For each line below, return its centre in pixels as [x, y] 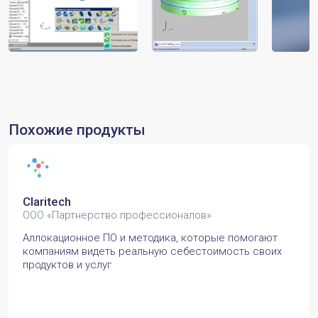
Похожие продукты [77, 130]
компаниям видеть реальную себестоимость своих [152, 252]
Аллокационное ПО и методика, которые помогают [150, 238]
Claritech [47, 202]
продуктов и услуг [67, 265]
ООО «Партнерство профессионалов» [117, 215]
